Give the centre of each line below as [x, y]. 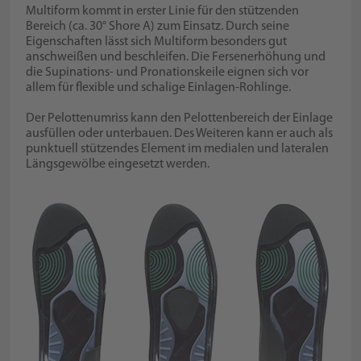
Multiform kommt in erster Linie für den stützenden [163, 12]
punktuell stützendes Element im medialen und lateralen [178, 149]
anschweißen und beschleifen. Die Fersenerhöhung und [176, 58]
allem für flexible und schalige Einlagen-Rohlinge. [159, 88]
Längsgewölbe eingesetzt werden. [118, 165]
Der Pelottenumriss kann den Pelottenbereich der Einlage [180, 119]
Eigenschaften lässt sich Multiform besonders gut [157, 42]
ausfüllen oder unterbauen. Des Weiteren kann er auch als [180, 134]
